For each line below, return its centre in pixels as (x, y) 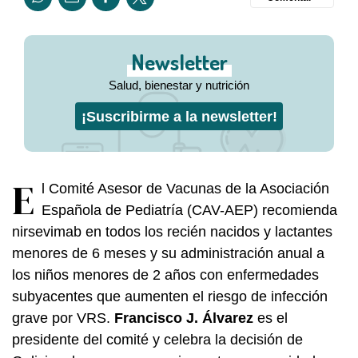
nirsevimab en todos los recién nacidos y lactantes (172, 231)
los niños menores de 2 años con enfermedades (165, 274)
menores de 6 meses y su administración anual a (168, 253)
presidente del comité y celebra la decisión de (157, 339)
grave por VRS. (63, 318)
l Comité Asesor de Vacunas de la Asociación (185, 188)
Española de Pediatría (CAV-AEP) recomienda (189, 210)
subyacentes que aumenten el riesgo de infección (170, 296)
